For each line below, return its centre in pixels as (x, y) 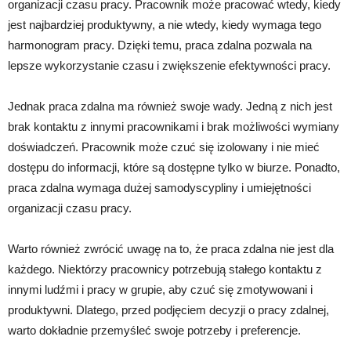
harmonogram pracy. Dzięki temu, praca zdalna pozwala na (160, 45)
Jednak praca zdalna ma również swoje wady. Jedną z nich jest (170, 107)
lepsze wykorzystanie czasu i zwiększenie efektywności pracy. (169, 66)
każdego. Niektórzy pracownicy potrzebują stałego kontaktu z (165, 270)
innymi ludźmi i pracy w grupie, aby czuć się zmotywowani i (160, 290)
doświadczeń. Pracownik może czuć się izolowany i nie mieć (164, 147)
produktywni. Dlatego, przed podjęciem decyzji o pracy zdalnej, (168, 310)
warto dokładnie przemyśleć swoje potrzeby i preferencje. (154, 331)
